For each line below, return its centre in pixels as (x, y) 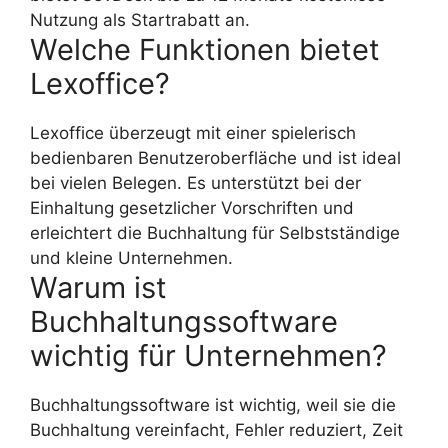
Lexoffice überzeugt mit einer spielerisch (193, 133)
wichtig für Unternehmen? (208, 356)
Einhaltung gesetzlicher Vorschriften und (192, 208)
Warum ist (98, 288)
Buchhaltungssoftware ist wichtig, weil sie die (213, 405)
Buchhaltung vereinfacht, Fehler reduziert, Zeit (216, 430)
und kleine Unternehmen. (131, 258)
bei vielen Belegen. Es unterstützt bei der (195, 183)
